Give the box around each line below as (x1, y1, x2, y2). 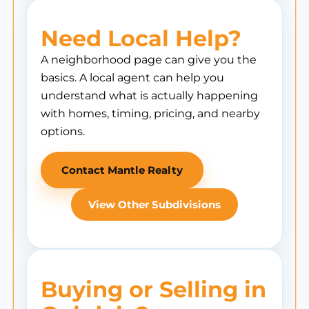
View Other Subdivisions (88, 198, 221, 211)
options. (41, 125, 85, 138)
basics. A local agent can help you (41, 71, 224, 84)
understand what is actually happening (41, 89, 258, 102)
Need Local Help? (41, 25, 241, 52)
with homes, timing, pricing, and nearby (41, 107, 260, 120)
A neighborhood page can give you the (41, 53, 257, 66)
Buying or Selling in (41, 276, 266, 303)
